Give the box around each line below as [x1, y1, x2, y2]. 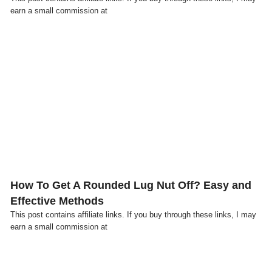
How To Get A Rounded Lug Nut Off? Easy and [10, 179, 251, 192]
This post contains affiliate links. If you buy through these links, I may [10, 210, 256, 220]
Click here [116, 91, 156, 102]
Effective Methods [10, 195, 104, 208]
